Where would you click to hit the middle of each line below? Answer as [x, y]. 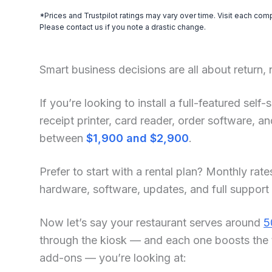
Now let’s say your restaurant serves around [151, 222]
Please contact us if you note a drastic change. [123, 27]
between [63, 138]
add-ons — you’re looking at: [113, 257]
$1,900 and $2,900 [138, 138]
